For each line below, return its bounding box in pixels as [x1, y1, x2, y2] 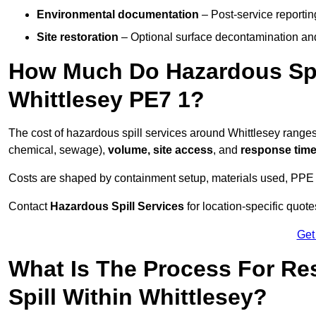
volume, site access [108, 144, 213, 157]
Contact [8, 200, 50, 213]
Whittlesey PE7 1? [8, 87, 205, 113]
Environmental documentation [37, 8, 199, 21]
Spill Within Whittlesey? [8, 284, 267, 310]
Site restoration [37, 31, 119, 44]
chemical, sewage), [8, 144, 108, 157]
